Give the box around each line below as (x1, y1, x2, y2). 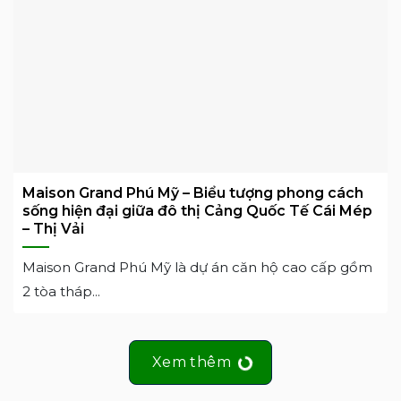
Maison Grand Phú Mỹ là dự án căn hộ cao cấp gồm (22, 258, 372, 276)
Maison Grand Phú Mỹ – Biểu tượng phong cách (22, 183, 363, 201)
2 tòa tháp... (22, 282, 100, 300)
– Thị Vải (22, 219, 84, 237)
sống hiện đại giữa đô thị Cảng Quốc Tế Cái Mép (22, 201, 372, 219)
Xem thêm (151, 354, 232, 371)
